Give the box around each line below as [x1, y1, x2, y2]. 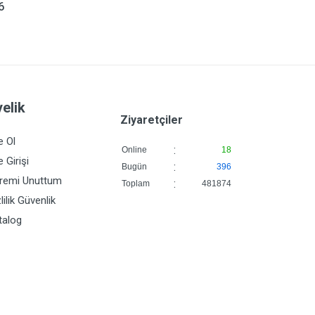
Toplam [122, 179, 150, 188]
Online [122, 145, 147, 155]
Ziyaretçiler [120, 113, 183, 127]
